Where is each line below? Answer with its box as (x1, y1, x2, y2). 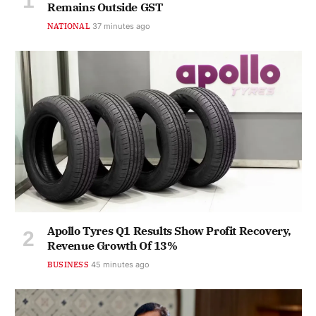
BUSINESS (47, 260, 89, 270)
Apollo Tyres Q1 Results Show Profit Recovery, (47, 224, 292, 238)
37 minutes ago (92, 21, 150, 32)
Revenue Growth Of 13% (47, 238, 178, 253)
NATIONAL (47, 21, 90, 32)
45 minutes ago (90, 260, 150, 270)
